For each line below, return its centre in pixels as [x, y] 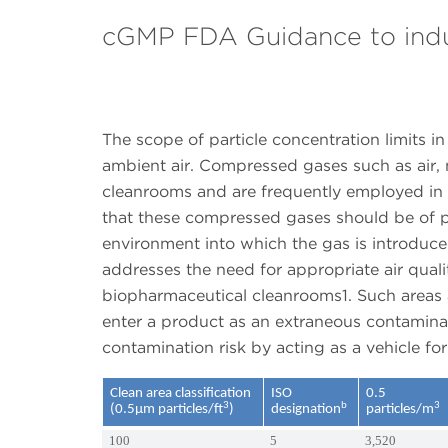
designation [306, 410]
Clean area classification [181, 394]
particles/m [400, 410]
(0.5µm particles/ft [167, 410]
